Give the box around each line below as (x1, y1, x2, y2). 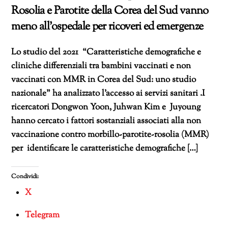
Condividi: (11, 172, 39, 182)
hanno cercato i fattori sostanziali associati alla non (11, 115, 202, 127)
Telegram (25, 209, 60, 222)
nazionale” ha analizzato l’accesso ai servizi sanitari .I (11, 87, 206, 100)
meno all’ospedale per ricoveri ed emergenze (11, 18, 204, 35)
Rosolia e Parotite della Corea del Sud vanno (11, 3, 209, 19)
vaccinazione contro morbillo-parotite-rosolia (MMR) (11, 128, 210, 141)
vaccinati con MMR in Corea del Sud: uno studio (11, 73, 196, 86)
